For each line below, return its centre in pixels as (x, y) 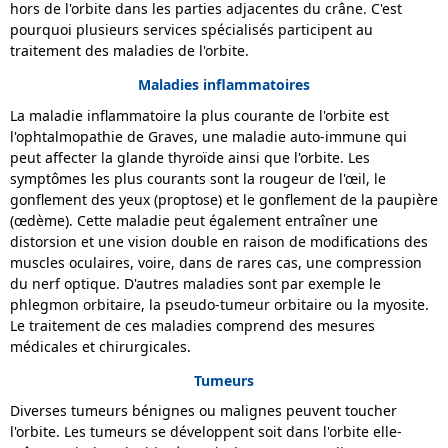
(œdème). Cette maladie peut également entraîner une (194, 220)
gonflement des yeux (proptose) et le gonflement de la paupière (224, 199)
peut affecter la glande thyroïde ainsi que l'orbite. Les (190, 157)
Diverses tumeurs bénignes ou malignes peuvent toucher (203, 411)
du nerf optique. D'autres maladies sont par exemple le (195, 283)
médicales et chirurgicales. (100, 346)
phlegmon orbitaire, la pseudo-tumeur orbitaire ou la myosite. (219, 304)
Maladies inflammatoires (224, 85)
